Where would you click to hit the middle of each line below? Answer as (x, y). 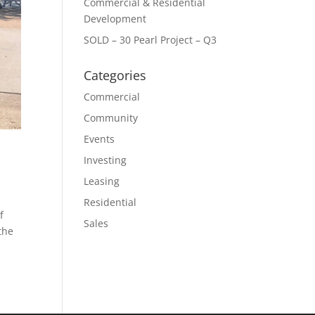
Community (111, 118)
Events (99, 139)
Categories (115, 75)
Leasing (102, 181)
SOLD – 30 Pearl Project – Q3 (150, 40)
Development (115, 19)
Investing (105, 160)
